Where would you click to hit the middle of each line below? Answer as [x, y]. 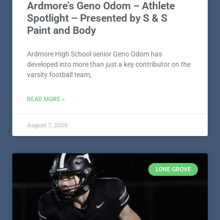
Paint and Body [61, 100]
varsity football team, [59, 145]
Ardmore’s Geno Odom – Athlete [101, 76]
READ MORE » [46, 169]
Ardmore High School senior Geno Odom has [95, 124]
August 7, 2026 [47, 195]
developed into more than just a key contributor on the [109, 134]
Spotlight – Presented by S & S [97, 88]
